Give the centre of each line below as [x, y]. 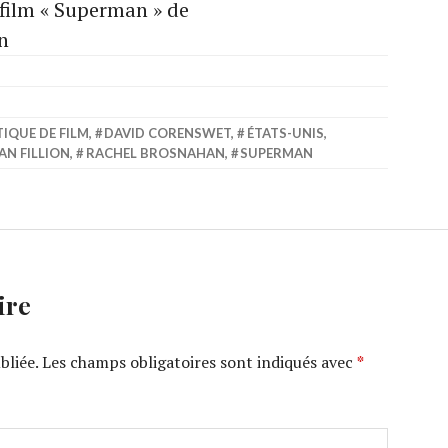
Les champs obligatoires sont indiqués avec [199, 362]
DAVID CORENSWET [168, 133]
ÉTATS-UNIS [285, 133]
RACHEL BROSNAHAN [155, 153]
